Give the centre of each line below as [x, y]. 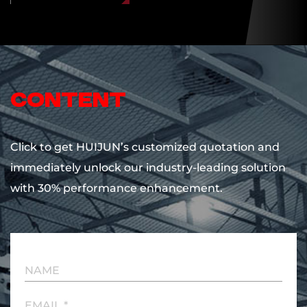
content [68, 101]
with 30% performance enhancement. [116, 188]
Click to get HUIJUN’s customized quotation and [145, 147]
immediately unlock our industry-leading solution [148, 167]
